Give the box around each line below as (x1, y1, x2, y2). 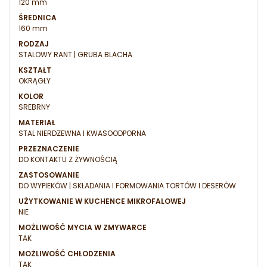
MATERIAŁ (18, 117, 55, 128)
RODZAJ (18, 39, 49, 49)
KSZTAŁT (18, 65, 51, 76)
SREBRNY (18, 102, 50, 113)
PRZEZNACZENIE (18, 144, 79, 154)
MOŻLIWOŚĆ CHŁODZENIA (18, 249, 116, 259)
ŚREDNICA (18, 13, 57, 23)
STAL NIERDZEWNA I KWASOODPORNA (18, 128, 146, 139)
